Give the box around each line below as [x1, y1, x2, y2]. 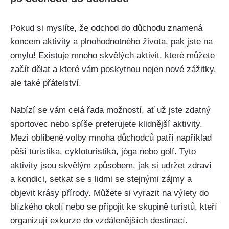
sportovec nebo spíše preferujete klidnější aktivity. [10, 119, 202, 129]
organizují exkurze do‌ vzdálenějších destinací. [10, 215, 188, 225]
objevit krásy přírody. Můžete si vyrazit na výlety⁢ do [10, 188, 209, 198]
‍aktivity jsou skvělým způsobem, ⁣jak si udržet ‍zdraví [10, 160, 212, 170]
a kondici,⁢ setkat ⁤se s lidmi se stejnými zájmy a [10, 174, 192, 184]
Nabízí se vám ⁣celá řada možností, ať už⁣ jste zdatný [10, 105, 211, 115]
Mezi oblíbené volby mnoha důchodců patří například [10, 132, 212, 143]
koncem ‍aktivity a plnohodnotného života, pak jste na [10, 37, 213, 47]
